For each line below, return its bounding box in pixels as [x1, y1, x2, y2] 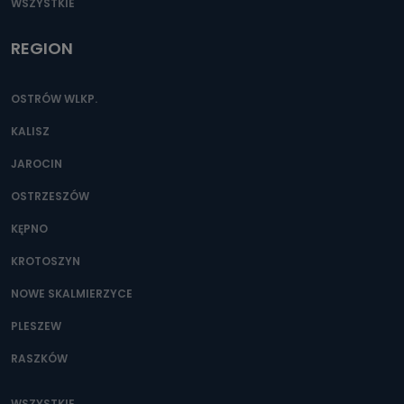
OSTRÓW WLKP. [11, 90, 97, 106]
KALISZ [11, 123, 50, 139]
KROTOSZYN [11, 252, 80, 269]
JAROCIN [11, 155, 62, 171]
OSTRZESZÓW [11, 188, 89, 204]
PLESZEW [11, 317, 61, 334]
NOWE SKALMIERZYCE [11, 285, 133, 301]
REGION [11, 36, 73, 60]
